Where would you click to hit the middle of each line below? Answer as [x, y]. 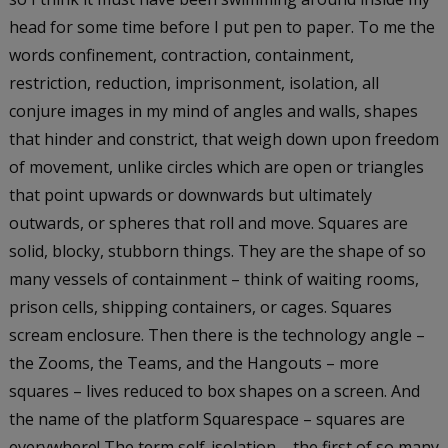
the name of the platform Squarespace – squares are [206, 418]
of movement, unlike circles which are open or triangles [216, 166]
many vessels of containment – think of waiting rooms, [213, 278]
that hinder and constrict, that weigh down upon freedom [223, 138]
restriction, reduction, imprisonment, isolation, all [193, 82]
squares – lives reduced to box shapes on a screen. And [214, 390]
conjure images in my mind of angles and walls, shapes [213, 110]
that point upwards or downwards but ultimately [190, 194]
